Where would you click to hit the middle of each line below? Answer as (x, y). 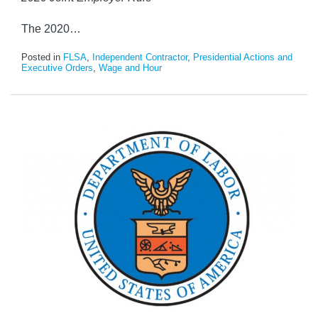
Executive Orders (57, 68)
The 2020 (45, 29)
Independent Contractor (140, 57)
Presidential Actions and (243, 57)
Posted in (42, 57)
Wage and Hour (130, 68)
